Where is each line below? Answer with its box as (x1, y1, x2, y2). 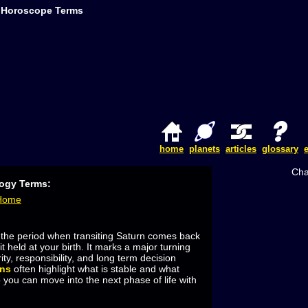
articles (225, 144, 256, 155)
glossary (262, 144, 298, 155)
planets (189, 144, 220, 155)
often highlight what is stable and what (11, 263, 179, 275)
